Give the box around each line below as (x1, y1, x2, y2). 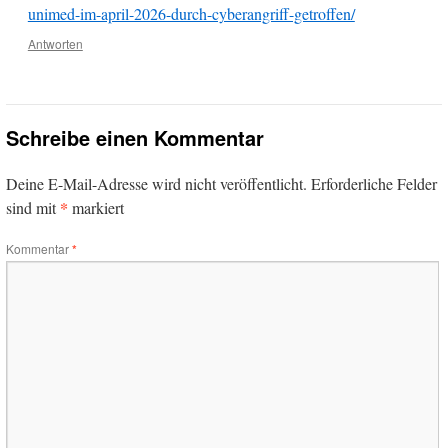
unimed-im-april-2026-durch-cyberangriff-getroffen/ (27, 3, 355, 25)
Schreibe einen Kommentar (6, 123, 264, 153)
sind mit (6, 197, 60, 219)
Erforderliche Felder (311, 173, 437, 195)
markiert (68, 197, 124, 219)
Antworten (27, 35, 83, 53)
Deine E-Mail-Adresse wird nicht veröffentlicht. (6, 173, 307, 195)
